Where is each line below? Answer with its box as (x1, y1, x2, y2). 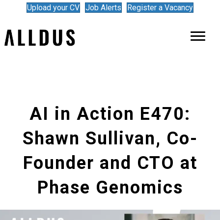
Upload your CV (27, 3, 80, 12)
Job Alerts (85, 3, 121, 12)
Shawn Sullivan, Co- (22, 128, 198, 149)
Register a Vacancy (127, 3, 193, 12)
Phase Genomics (37, 177, 183, 198)
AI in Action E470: (29, 103, 191, 124)
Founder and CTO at (23, 152, 197, 173)
